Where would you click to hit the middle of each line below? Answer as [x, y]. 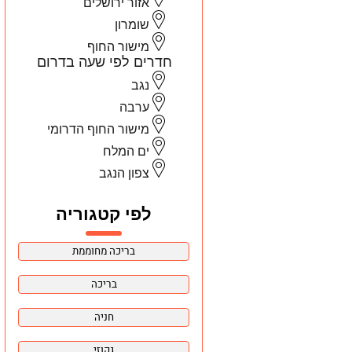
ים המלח [126, 151]
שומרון [132, 24]
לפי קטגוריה [104, 214]
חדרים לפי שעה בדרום [104, 62]
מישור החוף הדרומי [98, 129]
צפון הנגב [124, 173]
